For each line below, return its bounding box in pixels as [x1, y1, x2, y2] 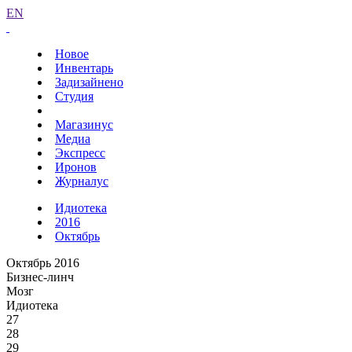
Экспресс [55, 146, 105, 159]
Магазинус [55, 118, 113, 131]
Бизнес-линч [6, 270, 74, 284]
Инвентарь [55, 61, 113, 75]
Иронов [55, 160, 97, 174]
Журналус [55, 174, 108, 188]
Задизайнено [55, 75, 123, 89]
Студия [55, 90, 93, 103]
